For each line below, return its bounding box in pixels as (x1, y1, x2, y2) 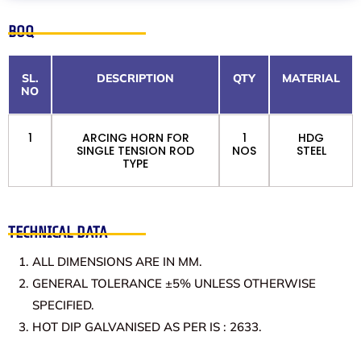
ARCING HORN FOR (81, 130, 189, 147)
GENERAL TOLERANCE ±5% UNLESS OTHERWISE (32, 276, 316, 292)
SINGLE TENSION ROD (77, 143, 194, 160)
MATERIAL (282, 71, 340, 86)
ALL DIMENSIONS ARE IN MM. (32, 254, 202, 270)
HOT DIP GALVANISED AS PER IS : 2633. (32, 319, 262, 335)
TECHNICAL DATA (8, 223, 107, 243)
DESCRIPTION (97, 71, 174, 86)
